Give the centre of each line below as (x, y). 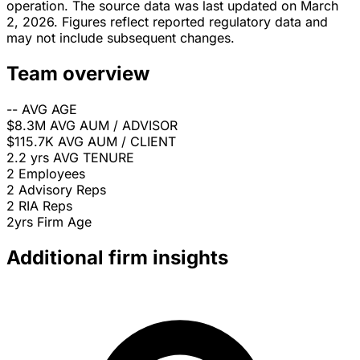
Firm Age (64, 222)
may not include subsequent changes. (121, 38)
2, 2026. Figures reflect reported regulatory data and (167, 22)
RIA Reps (45, 206)
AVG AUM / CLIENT (117, 142)
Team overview (78, 74)
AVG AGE (49, 110)
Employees (52, 174)
